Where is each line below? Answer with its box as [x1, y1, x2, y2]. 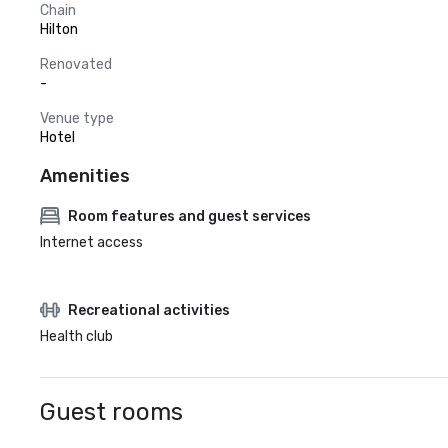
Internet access [40, 234, 143, 251]
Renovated [40, 56, 112, 73]
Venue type [40, 110, 114, 127]
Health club [40, 328, 113, 345]
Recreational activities [68, 301, 230, 319]
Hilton [40, 21, 78, 38]
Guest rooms [40, 398, 183, 426]
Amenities [40, 165, 130, 187]
